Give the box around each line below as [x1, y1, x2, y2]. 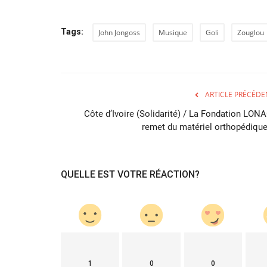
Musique [159, 27, 187, 38]
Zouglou [237, 27, 264, 38]
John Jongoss [98, 27, 140, 38]
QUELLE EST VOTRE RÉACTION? [61, 168, 200, 180]
